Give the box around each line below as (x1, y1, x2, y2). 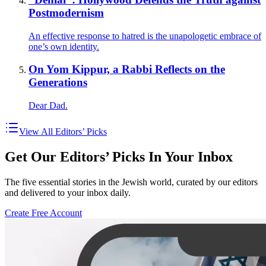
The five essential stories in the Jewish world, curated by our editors (5, 176, 258, 187)
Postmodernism (28, 6, 104, 19)
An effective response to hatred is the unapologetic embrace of (28, 30, 261, 41)
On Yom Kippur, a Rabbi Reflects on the (28, 63, 225, 76)
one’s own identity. (28, 41, 99, 52)
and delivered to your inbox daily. (5, 187, 131, 198)
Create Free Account (5, 207, 82, 218)
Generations (28, 76, 87, 89)
